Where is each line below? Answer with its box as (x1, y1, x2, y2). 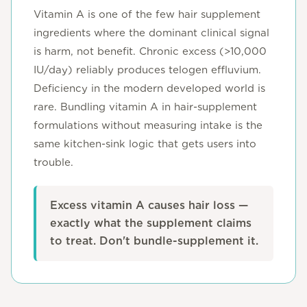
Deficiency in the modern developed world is (34, 82, 265, 95)
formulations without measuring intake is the (34, 119, 262, 132)
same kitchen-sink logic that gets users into (34, 138, 256, 150)
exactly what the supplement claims (50, 217, 251, 230)
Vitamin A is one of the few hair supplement (34, 8, 260, 21)
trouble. (34, 156, 73, 169)
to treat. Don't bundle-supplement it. (50, 234, 258, 247)
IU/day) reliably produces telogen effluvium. (34, 64, 261, 76)
